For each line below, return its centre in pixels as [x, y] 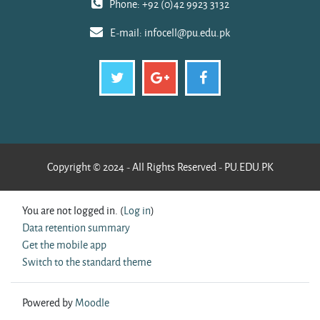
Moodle [92, 303]
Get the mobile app [64, 245]
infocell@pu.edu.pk [187, 33]
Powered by [49, 303]
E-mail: [127, 33]
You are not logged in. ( [73, 211]
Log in [137, 211]
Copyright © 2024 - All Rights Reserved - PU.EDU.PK [160, 167]
